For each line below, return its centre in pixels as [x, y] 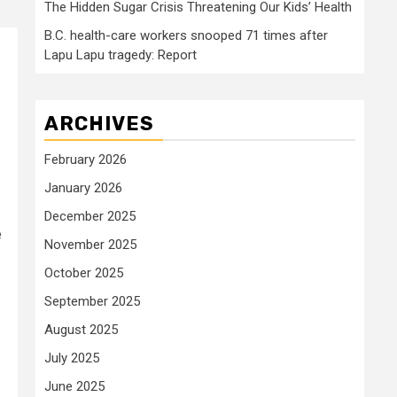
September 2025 [92, 301]
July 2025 [72, 358]
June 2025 [74, 386]
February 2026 [86, 159]
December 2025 [90, 216]
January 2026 [83, 187]
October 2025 [84, 272]
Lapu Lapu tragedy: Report [121, 54]
